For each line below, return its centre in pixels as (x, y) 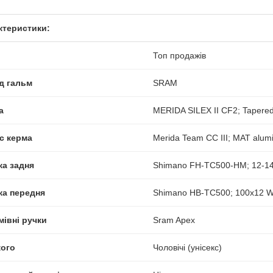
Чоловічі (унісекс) (187, 247)
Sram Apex (174, 220)
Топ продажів (179, 55)
